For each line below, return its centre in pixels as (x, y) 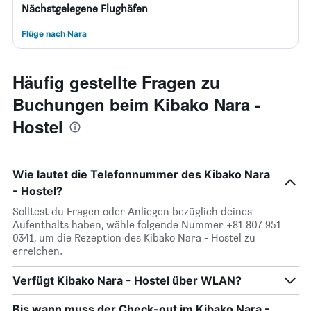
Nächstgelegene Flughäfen (85, 9)
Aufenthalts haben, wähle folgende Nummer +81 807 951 (147, 225)
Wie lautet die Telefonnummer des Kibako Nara (141, 174)
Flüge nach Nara (54, 34)
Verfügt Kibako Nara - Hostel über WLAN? (127, 280)
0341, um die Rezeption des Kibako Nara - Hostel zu (134, 238)
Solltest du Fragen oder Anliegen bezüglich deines (132, 211)
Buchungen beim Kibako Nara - (136, 104)
